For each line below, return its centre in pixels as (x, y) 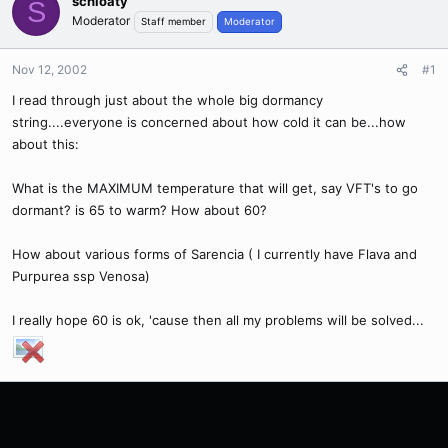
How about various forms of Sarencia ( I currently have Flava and (214, 254)
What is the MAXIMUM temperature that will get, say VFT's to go (215, 188)
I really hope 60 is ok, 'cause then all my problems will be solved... (218, 320)
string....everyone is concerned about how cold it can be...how (209, 122)
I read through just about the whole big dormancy (167, 100)
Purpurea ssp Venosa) (81, 276)
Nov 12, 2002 (49, 69)
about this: (45, 144)
